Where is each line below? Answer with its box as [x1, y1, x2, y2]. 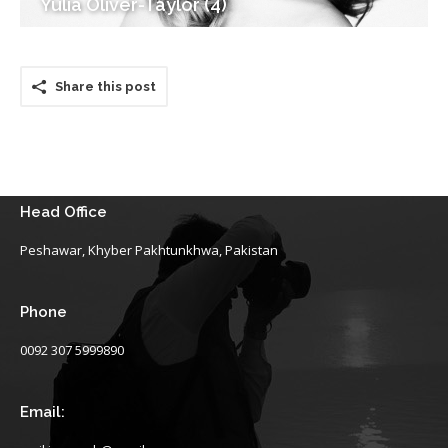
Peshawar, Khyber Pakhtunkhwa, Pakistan [20, 241, 278, 259]
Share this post [55, 79, 156, 94]
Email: [20, 403, 65, 421]
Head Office [20, 203, 107, 221]
